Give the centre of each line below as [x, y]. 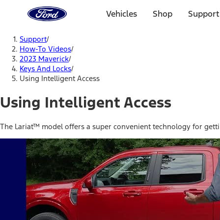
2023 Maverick [44, 59]
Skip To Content [43, 32]
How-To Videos [45, 49]
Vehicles [122, 14]
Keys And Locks [45, 69]
